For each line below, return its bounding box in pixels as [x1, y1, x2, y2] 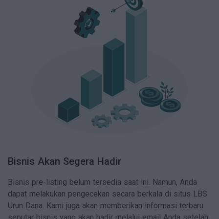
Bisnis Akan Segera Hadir [8, 155, 121, 167]
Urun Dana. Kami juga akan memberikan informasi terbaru [8, 201, 203, 210]
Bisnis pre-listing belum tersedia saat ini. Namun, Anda [8, 177, 197, 187]
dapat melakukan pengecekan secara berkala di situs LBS [8, 189, 207, 198]
